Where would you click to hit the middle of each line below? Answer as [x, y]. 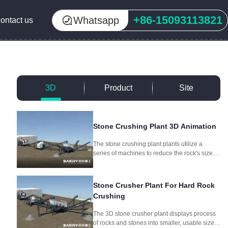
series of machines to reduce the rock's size [153, 153]
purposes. [108, 180]
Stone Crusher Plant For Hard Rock [154, 185]
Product [119, 88]
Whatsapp [96, 20]
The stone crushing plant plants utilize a [148, 144]
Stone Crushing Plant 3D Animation [155, 126]
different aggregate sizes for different [144, 171]
